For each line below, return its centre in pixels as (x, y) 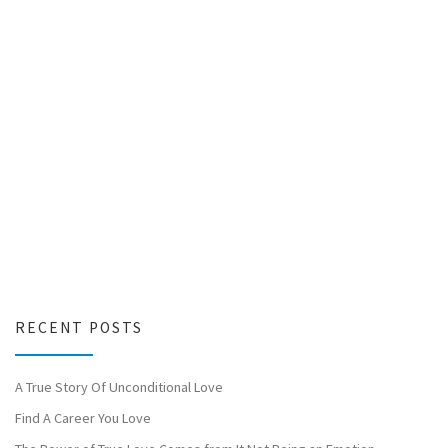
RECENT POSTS (79, 327)
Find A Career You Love (83, 417)
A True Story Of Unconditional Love (119, 386)
